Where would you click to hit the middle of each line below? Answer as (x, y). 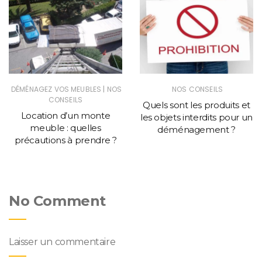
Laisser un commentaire (62, 242)
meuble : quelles (65, 128)
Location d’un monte (65, 116)
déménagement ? (196, 130)
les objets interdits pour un (196, 118)
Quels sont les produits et (196, 105)
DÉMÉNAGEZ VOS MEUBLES (56, 89)
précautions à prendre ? (65, 140)
